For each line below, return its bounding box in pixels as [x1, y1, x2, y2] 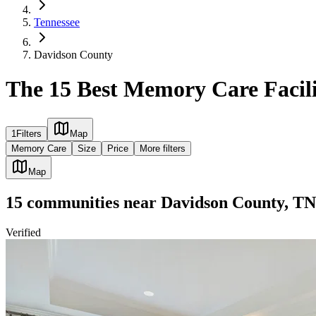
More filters [140, 142, 186, 154]
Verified [6, 226, 41, 238]
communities [23, 193, 119, 212]
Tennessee [34, 16, 80, 28]
